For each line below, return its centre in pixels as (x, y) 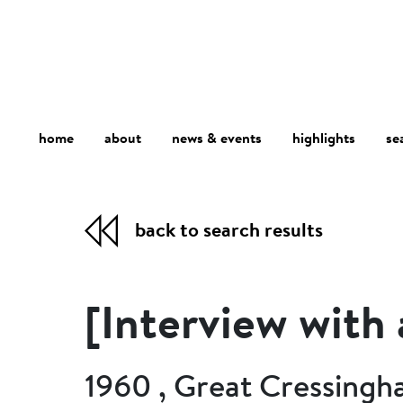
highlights (324, 140)
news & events (217, 140)
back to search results (229, 233)
